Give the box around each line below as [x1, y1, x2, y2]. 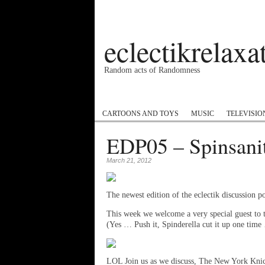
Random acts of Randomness [104, 66, 200, 75]
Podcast [104, 91, 129, 99]
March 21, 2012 [106, 157, 151, 164]
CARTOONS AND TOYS [102, 109, 179, 118]
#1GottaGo [147, 91, 184, 99]
